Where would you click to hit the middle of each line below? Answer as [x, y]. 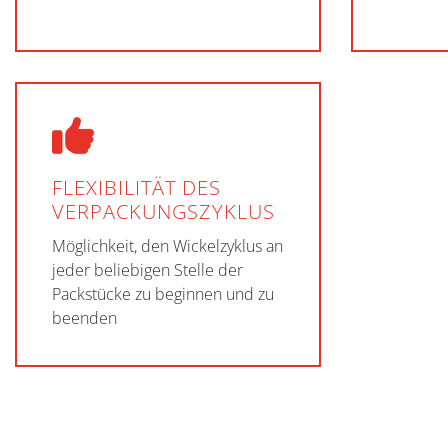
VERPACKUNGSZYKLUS [163, 211]
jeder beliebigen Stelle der [147, 270]
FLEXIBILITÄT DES [136, 187]
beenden [84, 318]
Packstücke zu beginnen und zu [163, 294]
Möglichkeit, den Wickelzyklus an [167, 246]
